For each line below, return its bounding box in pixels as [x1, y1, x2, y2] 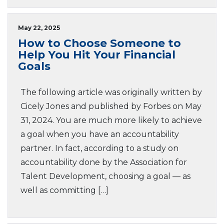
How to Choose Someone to [18, 36, 181, 49]
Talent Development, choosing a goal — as [20, 171, 190, 181]
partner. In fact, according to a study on [20, 143, 178, 153]
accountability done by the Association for [20, 157, 187, 167]
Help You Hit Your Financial [18, 48, 175, 61]
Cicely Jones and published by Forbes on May [20, 101, 201, 111]
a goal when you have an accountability [20, 129, 179, 139]
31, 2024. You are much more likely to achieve [20, 115, 202, 125]
